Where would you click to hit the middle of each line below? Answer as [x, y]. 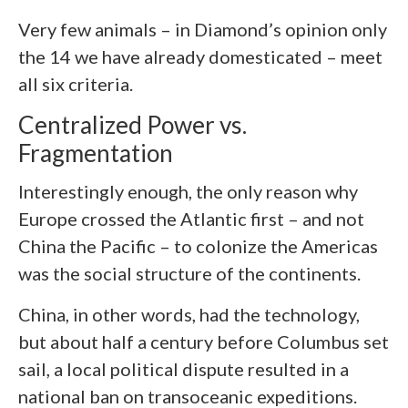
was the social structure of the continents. [189, 274]
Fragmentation [96, 153]
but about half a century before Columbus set [204, 342]
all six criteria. [76, 84]
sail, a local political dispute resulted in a [184, 369]
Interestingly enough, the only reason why [188, 192]
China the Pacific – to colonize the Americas [198, 246]
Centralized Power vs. [133, 125]
